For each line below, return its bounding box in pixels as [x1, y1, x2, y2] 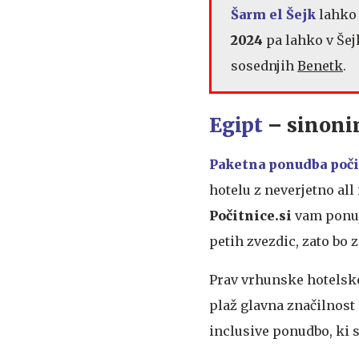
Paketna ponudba [209, 156, 327, 173]
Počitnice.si [209, 208, 292, 224]
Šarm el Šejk [231, 6, 316, 23]
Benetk [297, 58, 343, 75]
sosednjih [231, 58, 297, 75]
